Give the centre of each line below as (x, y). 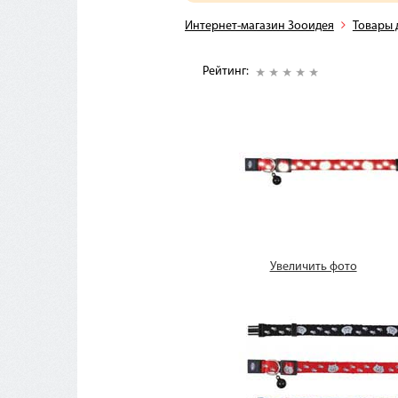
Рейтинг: (227, 72)
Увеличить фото (313, 267)
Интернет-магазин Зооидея (259, 26)
